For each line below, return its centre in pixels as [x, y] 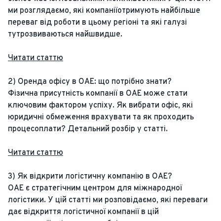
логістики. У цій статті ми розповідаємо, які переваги [108, 200]
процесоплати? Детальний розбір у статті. [88, 129]
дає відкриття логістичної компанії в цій [83, 212]
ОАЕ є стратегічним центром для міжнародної [95, 188]
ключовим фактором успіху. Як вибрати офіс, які [100, 106]
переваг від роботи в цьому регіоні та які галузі [97, 23]
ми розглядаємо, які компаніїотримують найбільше [104, 11]
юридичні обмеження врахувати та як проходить [101, 117]
